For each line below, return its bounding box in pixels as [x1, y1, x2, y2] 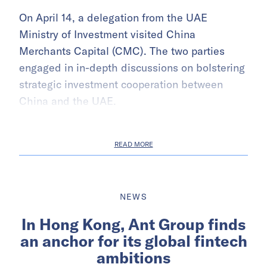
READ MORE [114, 139, 153, 148]
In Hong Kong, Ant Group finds [21, 214, 246, 234]
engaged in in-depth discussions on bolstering [19, 60, 245, 74]
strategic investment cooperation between [19, 77, 223, 91]
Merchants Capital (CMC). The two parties [19, 44, 225, 58]
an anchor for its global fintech [20, 231, 247, 251]
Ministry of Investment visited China [19, 27, 195, 41]
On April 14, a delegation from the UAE [19, 10, 207, 24]
